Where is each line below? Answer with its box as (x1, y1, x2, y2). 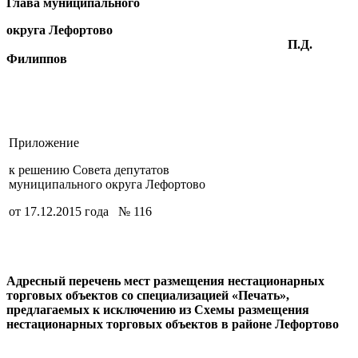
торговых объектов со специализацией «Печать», (6, 288, 289, 302)
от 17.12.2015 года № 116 (9, 204, 152, 218)
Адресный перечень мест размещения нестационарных (6, 273, 324, 288)
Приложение (9, 135, 79, 149)
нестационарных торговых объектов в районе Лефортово (6, 316, 339, 331)
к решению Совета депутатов (9, 162, 169, 177)
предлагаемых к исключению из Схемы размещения (6, 302, 309, 316)
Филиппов (6, 51, 67, 66)
